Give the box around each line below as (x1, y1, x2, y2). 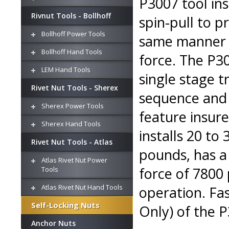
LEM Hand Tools (41, 65, 90, 74)
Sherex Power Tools (41, 101, 104, 110)
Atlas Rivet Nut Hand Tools (41, 182, 123, 192)
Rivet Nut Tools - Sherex (31, 83, 118, 93)
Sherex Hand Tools (41, 119, 101, 128)
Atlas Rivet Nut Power (41, 155, 107, 165)
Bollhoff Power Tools (41, 29, 105, 38)
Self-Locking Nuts (31, 200, 100, 210)
